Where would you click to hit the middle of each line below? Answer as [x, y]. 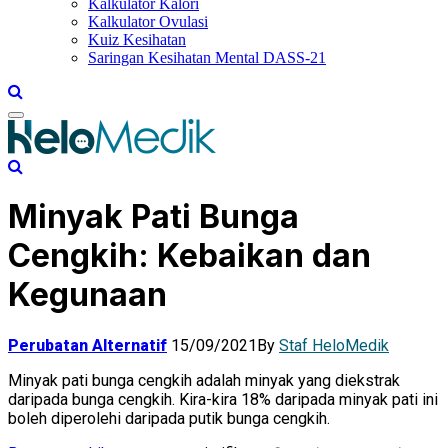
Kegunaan [87, 295]
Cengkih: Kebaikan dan [189, 256]
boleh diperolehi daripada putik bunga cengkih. [169, 418]
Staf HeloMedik [334, 345]
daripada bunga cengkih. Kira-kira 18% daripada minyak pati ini [223, 399]
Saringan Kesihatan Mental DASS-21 [207, 57]
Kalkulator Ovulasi [148, 21]
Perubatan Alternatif [87, 345]
